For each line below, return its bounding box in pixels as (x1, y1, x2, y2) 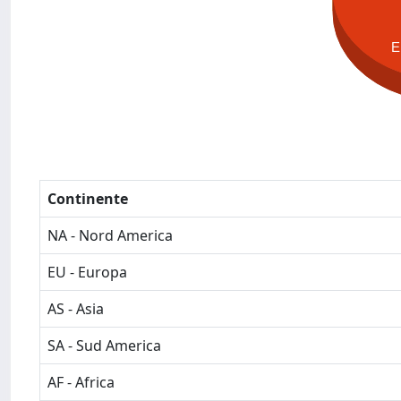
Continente (47, 189, 128, 209)
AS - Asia (47, 299, 104, 319)
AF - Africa (47, 372, 115, 392)
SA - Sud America (47, 336, 161, 355)
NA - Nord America (47, 226, 173, 245)
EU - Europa (47, 262, 127, 282)
